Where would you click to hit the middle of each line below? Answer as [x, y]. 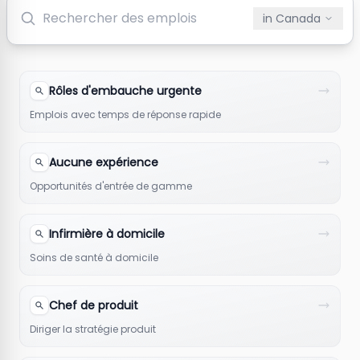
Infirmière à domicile [107, 233]
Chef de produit [94, 305]
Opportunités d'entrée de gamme [111, 186]
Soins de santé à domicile [94, 257]
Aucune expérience [104, 162]
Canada [298, 18]
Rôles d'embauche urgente [125, 90]
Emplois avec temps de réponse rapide [125, 114]
